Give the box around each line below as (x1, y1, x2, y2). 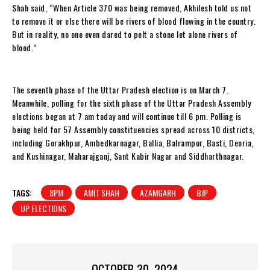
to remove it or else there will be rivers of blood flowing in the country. (12, 14, 256, 27)
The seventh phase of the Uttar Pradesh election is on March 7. (12, 83, 228, 96)
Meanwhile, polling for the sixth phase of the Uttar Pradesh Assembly (12, 96, 251, 109)
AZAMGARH (140, 186, 176, 199)
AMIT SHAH (84, 186, 119, 199)
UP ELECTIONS (20, 201, 66, 215)
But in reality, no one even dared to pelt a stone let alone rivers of (12, 27, 238, 40)
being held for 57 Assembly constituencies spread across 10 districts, (12, 122, 255, 136)
